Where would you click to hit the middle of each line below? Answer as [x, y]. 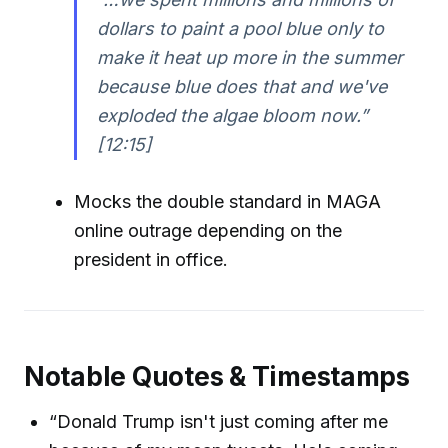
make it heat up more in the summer [250, 57]
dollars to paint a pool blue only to [241, 28]
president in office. [151, 260]
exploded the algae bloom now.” [233, 115]
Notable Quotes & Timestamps [217, 377]
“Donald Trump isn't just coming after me [219, 422]
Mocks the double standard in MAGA [228, 202]
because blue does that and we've [242, 86]
